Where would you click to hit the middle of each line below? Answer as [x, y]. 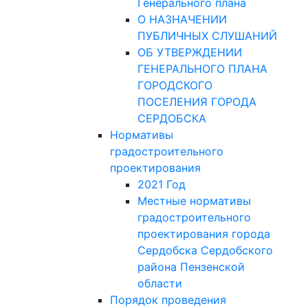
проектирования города [203, 234]
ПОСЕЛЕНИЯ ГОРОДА [197, 102]
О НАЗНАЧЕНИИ [182, 19]
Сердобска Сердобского [205, 250]
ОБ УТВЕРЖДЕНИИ [189, 52]
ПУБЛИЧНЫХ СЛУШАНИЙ [207, 36]
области [159, 283]
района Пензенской [191, 267]
